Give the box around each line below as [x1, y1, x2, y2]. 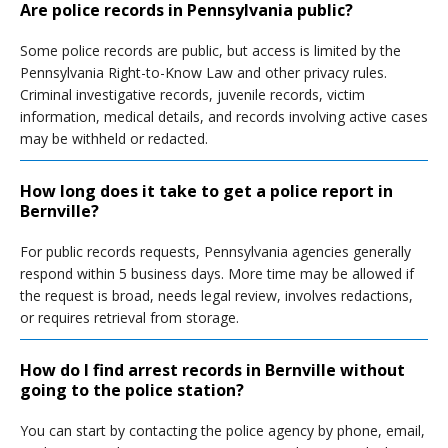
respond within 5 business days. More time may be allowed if [20, 264, 414, 283]
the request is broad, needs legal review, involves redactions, [20, 286, 413, 305]
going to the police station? [20, 379, 244, 401]
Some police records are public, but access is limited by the [20, 41, 401, 60]
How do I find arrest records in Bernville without [20, 359, 405, 381]
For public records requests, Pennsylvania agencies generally [20, 242, 411, 261]
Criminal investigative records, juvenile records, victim [20, 85, 365, 104]
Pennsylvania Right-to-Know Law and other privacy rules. [20, 63, 387, 82]
